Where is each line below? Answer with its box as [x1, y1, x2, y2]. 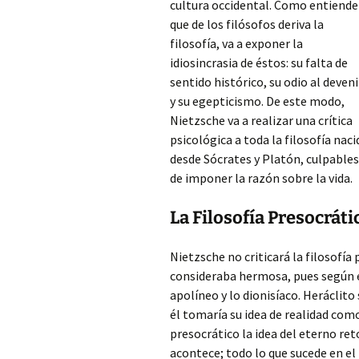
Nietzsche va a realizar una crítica [170, 112, 353, 128]
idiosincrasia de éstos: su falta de [170, 54, 348, 71]
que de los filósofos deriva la [170, 16, 324, 32]
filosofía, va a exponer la [170, 35, 303, 51]
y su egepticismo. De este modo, [170, 93, 345, 109]
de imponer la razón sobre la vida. [170, 170, 353, 186]
